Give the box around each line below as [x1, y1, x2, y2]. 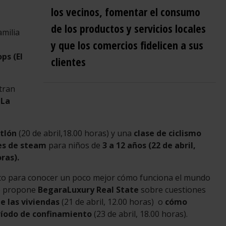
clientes [50, 53, 86, 69]
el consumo [149, 4, 200, 19]
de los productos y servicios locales [50, 20, 206, 36]
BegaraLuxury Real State [38, 184, 139, 195]
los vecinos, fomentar [50, 4, 150, 19]
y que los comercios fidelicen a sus [50, 37, 203, 52]
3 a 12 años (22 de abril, [102, 139, 196, 151]
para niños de [46, 139, 102, 151]
